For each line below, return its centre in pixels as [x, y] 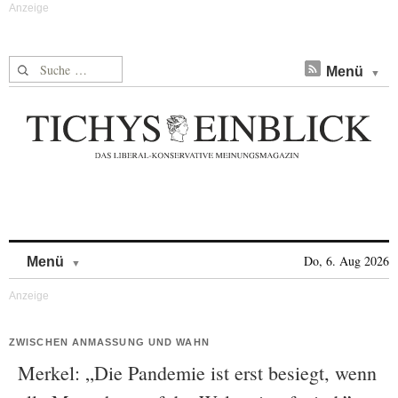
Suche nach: [43, 66]
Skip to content [127, 253]
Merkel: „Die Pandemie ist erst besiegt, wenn [197, 373]
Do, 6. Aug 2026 [346, 261]
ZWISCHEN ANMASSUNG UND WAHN [105, 342]
